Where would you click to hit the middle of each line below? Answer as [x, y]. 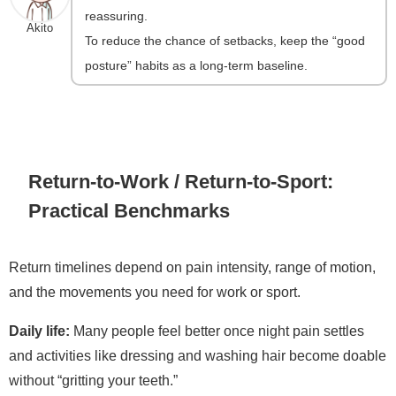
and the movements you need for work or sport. [155, 292]
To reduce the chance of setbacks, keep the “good [225, 40]
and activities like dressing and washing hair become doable [198, 356]
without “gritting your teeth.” [93, 381]
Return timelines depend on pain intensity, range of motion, [192, 267]
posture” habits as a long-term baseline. [197, 65]
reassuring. [117, 15]
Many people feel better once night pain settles [217, 331]
